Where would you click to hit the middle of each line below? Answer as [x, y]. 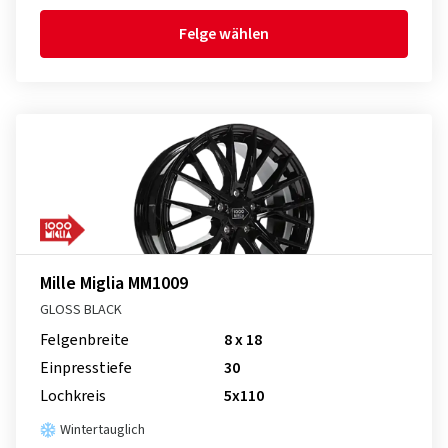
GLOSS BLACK [81, 310]
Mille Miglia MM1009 [114, 283]
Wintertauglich [102, 430]
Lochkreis [73, 396]
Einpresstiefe [86, 368]
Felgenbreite [84, 340]
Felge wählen [224, 34]
